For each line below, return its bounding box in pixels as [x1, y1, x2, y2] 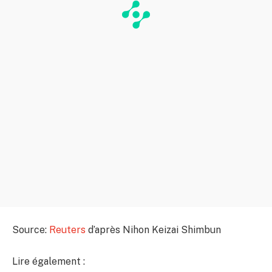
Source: [12, 224, 49, 236]
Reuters [49, 224, 86, 236]
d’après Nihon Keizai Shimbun [86, 224, 221, 236]
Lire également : [12, 255, 85, 267]
